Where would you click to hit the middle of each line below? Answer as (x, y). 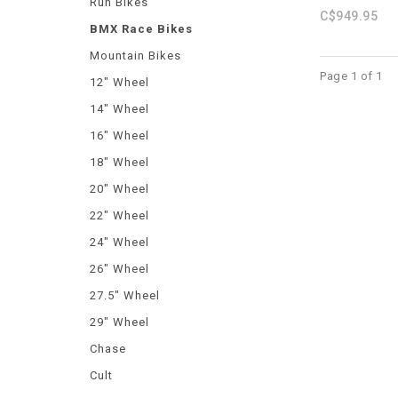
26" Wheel (119, 269)
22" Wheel (119, 215)
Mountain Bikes (135, 56)
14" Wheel (119, 109)
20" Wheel (119, 189)
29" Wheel (119, 322)
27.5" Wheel (125, 295)
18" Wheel (119, 162)
